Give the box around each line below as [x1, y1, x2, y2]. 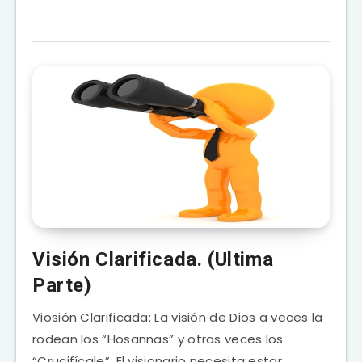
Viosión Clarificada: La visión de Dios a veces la [32, 308, 323, 326]
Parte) [32, 273, 92, 297]
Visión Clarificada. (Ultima [32, 247, 274, 271]
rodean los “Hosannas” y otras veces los [32, 330, 284, 347]
